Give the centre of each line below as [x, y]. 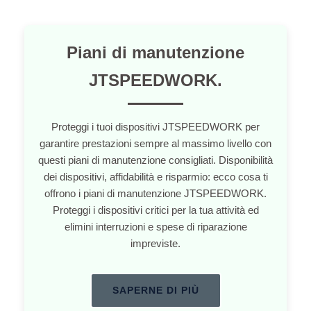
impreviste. [155, 243]
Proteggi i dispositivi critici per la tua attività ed [155, 210]
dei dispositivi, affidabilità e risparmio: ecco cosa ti [155, 176]
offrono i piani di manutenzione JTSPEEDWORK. [155, 193]
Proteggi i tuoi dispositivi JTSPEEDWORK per [155, 126]
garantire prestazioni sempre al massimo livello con [155, 143]
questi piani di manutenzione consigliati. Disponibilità [155, 160]
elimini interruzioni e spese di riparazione [155, 226]
